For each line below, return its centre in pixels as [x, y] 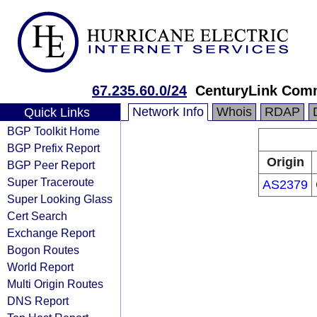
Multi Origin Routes [55, 284]
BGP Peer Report [51, 165]
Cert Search [37, 216]
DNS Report [38, 301]
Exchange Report [51, 233]
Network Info [168, 112]
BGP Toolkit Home [53, 131]
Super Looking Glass [60, 199]
